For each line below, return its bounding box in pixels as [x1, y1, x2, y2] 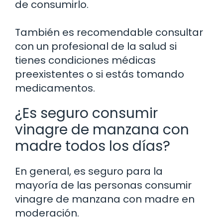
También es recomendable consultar [15, 25, 203, 39]
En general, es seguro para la [15, 164, 163, 178]
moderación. [15, 206, 79, 220]
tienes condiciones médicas [15, 53, 156, 67]
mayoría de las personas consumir [15, 178, 192, 192]
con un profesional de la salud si [15, 39, 177, 53]
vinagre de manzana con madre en [15, 192, 195, 206]
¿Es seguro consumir [15, 103, 158, 123]
